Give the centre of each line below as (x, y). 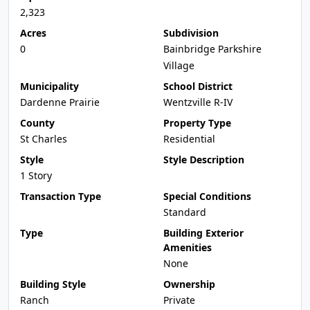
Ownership (189, 284)
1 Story (36, 175)
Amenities (188, 247)
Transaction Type (61, 196)
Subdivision (191, 33)
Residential (189, 139)
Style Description (204, 159)
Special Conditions (207, 196)
